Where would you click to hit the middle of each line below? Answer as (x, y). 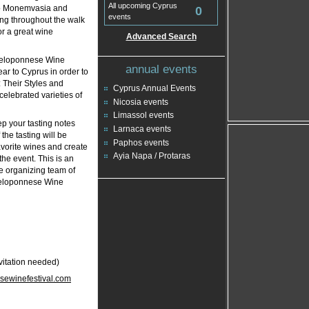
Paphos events (141, 142)
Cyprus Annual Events (154, 88)
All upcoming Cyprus (143, 6)
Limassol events (143, 116)
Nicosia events (141, 102)
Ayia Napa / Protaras (152, 156)
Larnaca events (142, 129)
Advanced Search (161, 37)
